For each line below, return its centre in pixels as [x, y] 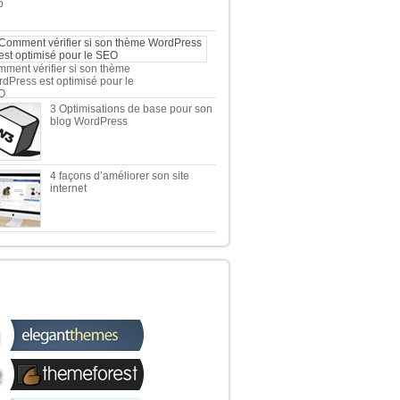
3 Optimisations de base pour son [131, 109]
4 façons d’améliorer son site [119, 176]
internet [68, 188]
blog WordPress [88, 121]
